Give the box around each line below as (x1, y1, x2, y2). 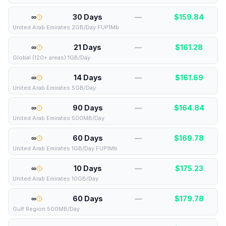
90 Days (72, 103, 103, 112)
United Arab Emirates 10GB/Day (13, 175, 98, 182)
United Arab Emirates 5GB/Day (13, 84, 96, 91)
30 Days (73, 13, 103, 21)
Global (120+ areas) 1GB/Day (13, 54, 90, 61)
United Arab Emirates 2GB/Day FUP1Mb (13, 24, 119, 31)
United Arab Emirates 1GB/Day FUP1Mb (13, 145, 118, 152)
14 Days (73, 73, 102, 82)
